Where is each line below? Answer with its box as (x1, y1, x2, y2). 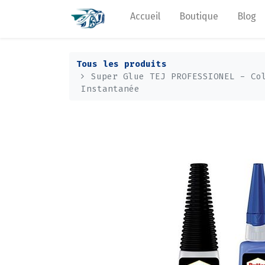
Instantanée (81, 83, 140, 95)
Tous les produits (76, 58, 167, 70)
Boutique (179, 11, 219, 22)
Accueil (130, 11, 161, 22)
